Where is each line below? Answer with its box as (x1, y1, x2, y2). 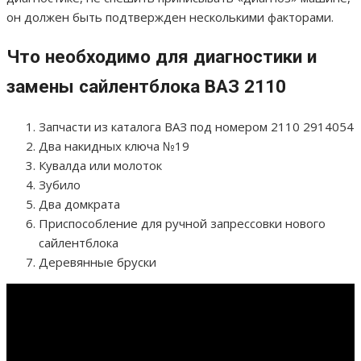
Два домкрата (39, 195, 120, 212)
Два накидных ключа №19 (39, 137, 189, 154)
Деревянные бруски (39, 253, 156, 270)
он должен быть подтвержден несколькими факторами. (6, 9, 334, 26)
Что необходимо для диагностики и (6, 46, 317, 68)
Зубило (39, 176, 81, 193)
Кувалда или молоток (39, 156, 162, 173)
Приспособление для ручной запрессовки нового (39, 214, 326, 231)
